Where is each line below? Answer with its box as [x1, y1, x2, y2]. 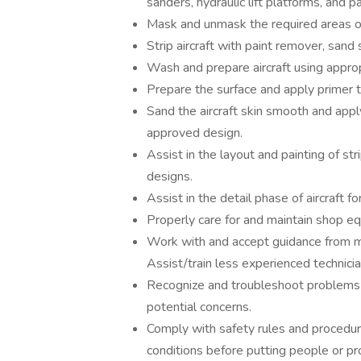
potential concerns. [147, 298, 251, 316]
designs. [147, 168, 193, 185]
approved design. [147, 124, 243, 142]
